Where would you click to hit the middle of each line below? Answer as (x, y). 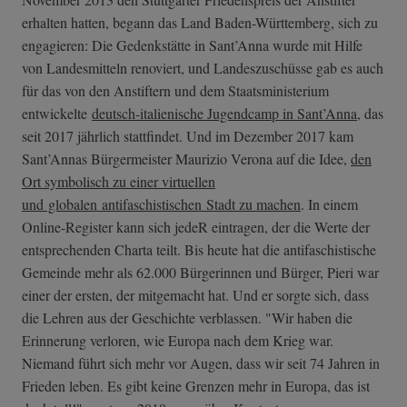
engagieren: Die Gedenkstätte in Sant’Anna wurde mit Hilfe (192, 45)
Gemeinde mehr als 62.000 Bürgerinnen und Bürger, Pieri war (200, 273)
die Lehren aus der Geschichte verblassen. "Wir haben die (187, 318)
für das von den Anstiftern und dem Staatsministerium (175, 91)
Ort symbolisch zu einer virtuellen (119, 182)
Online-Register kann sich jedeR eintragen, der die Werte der (196, 227)
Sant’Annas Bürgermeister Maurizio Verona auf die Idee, (186, 159)
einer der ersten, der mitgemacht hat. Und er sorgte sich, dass (195, 295)
